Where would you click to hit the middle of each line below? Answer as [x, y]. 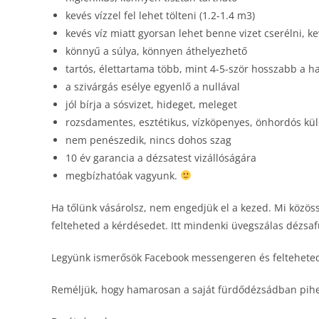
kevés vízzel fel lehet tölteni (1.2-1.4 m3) [160, 15]
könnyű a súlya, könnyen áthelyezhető [156, 51]
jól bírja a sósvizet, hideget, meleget [151, 104]
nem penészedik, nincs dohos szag [148, 140]
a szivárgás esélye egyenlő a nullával [153, 87]
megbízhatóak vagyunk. [123, 176]
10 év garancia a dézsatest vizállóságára [161, 158]
